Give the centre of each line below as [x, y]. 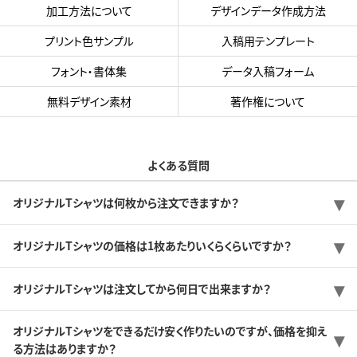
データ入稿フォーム [268, 71]
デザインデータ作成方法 [268, 10]
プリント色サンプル [89, 40]
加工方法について [89, 10]
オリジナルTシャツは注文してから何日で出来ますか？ [142, 289]
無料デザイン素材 [89, 101]
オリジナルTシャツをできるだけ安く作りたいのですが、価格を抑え [170, 330]
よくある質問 [178, 165]
